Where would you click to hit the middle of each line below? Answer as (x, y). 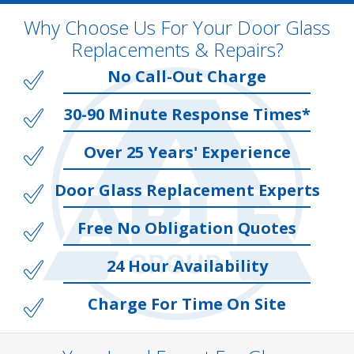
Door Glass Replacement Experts (187, 190)
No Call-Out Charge (187, 76)
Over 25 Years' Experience (187, 152)
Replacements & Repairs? (177, 49)
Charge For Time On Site (187, 304)
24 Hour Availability (187, 266)
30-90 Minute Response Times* (187, 114)
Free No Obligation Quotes (187, 228)
